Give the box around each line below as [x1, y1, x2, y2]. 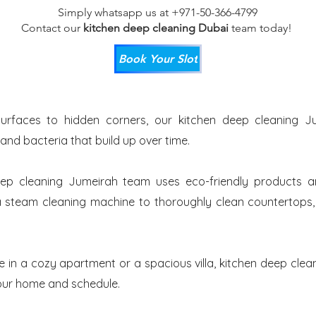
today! [259, 21, 295, 35]
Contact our [20, 21, 80, 35]
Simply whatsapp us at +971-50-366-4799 [58, 6, 257, 19]
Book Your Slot [119, 52, 197, 66]
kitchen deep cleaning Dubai [80, 21, 231, 35]
